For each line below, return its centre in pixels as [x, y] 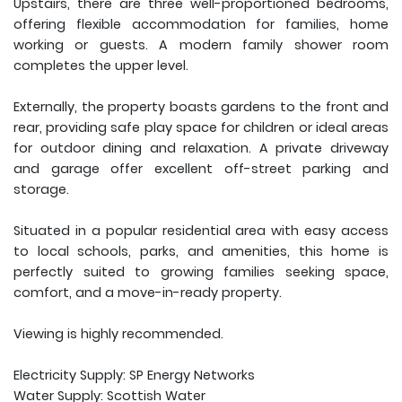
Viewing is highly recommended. [118, 334]
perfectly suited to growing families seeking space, [201, 272]
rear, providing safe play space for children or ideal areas [201, 128]
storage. [41, 190]
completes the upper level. [101, 66]
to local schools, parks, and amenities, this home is [201, 252]
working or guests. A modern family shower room [201, 45]
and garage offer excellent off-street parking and [201, 169]
